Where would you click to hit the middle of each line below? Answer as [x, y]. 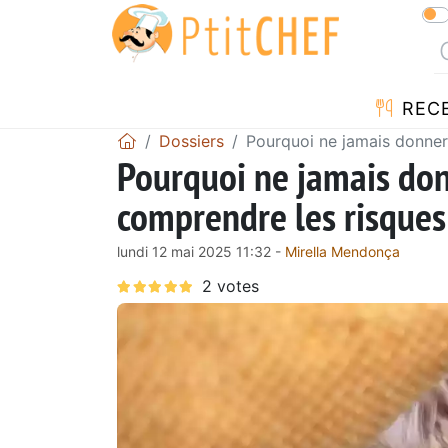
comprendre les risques [281, 215]
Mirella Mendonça [342, 251]
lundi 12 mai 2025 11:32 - [201, 251]
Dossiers [191, 140]
